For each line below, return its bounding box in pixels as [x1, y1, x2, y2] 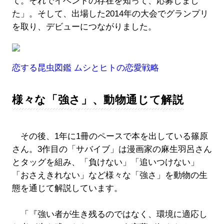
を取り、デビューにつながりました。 [11, 22, 156, 32]
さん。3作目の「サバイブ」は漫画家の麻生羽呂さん [11, 144, 212, 154]
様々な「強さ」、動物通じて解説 [11, 93, 184, 106]
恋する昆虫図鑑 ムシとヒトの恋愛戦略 [11, 63, 159, 73]
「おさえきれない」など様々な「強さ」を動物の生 [11, 170, 207, 180]
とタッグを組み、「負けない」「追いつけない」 [11, 157, 199, 167]
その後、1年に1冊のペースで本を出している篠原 [11, 131, 208, 141]
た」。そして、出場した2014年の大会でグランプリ [11, 9, 208, 19]
